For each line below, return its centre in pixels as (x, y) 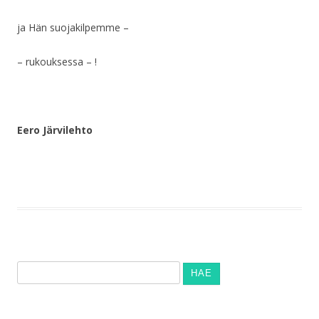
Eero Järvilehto (55, 130)
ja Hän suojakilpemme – (73, 28)
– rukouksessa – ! (57, 62)
